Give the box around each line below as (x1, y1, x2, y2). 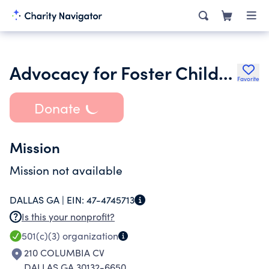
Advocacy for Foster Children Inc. (219, 59, 232, 85)
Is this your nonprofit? (22, 210, 115, 223)
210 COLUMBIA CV (24, 246, 104, 259)
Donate (34, 98, 80, 117)
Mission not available (10, 162, 122, 178)
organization (60, 229, 118, 242)
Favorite (237, 74, 259, 83)
